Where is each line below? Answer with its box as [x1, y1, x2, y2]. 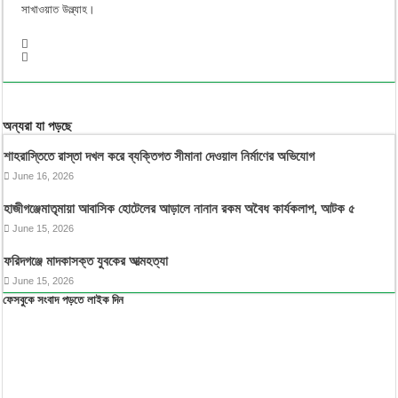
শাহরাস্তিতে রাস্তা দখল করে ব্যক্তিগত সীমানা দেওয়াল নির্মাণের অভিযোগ [4, 147, 315, 163]
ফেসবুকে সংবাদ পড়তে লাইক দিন [3, 292, 124, 306]
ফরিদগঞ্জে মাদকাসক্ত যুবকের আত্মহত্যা [4, 252, 169, 268]
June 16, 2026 [12, 170, 75, 181]
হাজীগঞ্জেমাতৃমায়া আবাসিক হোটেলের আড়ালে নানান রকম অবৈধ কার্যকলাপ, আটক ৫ [4, 200, 356, 216]
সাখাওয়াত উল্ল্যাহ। [21, 2, 96, 16]
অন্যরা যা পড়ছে [3, 117, 73, 133]
